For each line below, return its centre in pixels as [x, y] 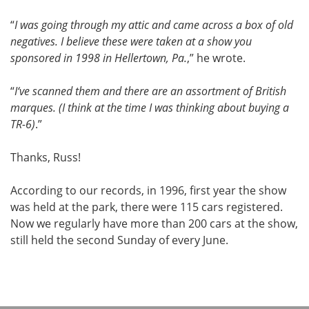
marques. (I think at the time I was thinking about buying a [150, 108]
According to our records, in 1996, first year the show [148, 190]
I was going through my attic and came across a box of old [154, 25]
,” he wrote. [216, 58]
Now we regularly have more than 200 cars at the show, [154, 223]
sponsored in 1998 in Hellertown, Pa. [99, 58]
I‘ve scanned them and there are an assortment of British [150, 91]
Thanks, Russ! [46, 157]
